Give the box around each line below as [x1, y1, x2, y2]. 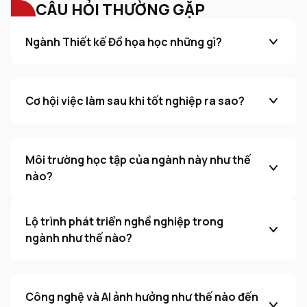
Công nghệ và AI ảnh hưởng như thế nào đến [25, 288, 258, 304]
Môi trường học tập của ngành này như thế [25, 151, 251, 167]
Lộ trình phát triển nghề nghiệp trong [25, 213, 223, 229]
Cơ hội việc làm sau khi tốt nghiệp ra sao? [25, 93, 245, 108]
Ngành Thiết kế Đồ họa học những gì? [25, 34, 222, 49]
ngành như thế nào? [25, 230, 132, 245]
